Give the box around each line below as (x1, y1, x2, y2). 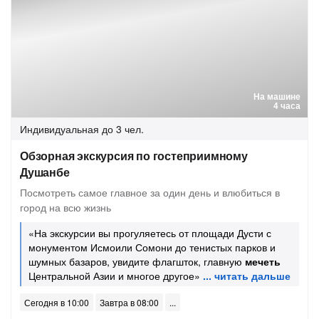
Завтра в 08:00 (100, 296, 159, 308)
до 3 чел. (102, 122, 144, 136)
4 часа (273, 99, 300, 112)
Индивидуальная (20, 122, 99, 136)
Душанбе (20, 164, 70, 180)
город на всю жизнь (20, 200, 111, 214)
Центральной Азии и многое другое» (28, 268, 200, 283)
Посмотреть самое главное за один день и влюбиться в (20, 185, 280, 199)
